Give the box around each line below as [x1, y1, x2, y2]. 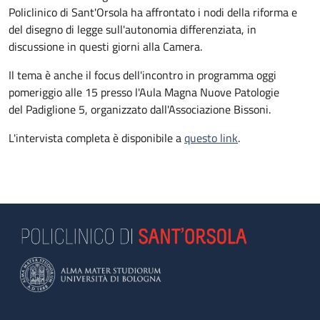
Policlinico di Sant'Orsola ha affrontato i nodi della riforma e [9, 4, 297, 21]
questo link [184, 129, 238, 147]
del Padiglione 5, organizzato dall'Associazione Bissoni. [9, 101, 271, 119]
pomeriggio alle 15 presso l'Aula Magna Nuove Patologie [9, 84, 279, 101]
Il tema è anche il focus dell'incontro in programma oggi [9, 66, 276, 84]
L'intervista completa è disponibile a [9, 129, 184, 147]
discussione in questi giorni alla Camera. [9, 38, 202, 56]
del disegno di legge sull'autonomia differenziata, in [9, 21, 256, 39]
